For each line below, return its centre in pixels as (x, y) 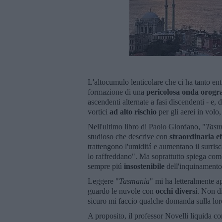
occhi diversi (176, 191)
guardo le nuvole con (122, 191)
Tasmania (134, 181)
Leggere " (103, 181)
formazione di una (117, 92)
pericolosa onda (172, 92)
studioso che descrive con (129, 136)
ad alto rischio (133, 111)
